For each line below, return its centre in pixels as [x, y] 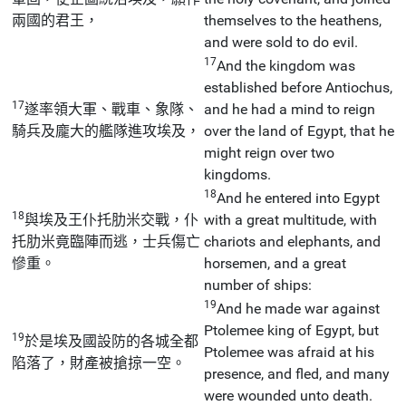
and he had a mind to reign [290, 109]
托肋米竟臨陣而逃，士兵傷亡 [106, 241]
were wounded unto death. [288, 395]
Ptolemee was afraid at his [289, 352]
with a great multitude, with [290, 219]
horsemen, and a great [275, 263]
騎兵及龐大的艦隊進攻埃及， [106, 130]
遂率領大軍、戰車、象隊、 [111, 109]
